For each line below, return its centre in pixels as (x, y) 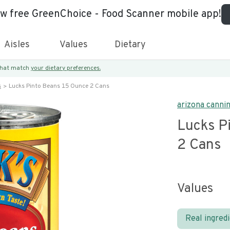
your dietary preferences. (66, 68)
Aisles (17, 45)
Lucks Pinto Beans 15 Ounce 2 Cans (59, 86)
